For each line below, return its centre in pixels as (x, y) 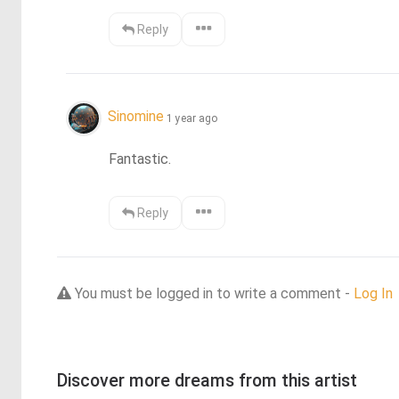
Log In (373, 293)
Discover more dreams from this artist (207, 380)
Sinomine (136, 117)
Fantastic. (140, 159)
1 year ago (192, 118)
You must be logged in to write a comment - (212, 293)
